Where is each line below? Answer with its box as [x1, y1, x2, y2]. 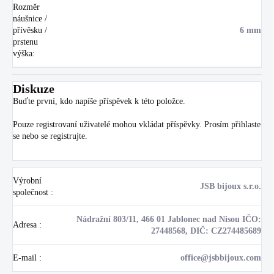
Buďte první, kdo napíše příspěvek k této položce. [13, 96, 185, 106]
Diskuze [13, 81, 54, 95]
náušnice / [13, 13, 47, 23]
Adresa [13, 220, 39, 229]
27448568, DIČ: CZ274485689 [151, 226, 261, 235]
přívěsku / [13, 25, 47, 35]
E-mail [13, 253, 39, 262]
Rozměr [13, 2, 40, 12]
